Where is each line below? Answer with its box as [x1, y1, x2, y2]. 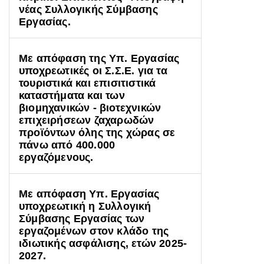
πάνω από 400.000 [19, 139, 115, 151]
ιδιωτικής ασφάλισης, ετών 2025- [19, 237, 187, 249]
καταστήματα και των [19, 90, 125, 101]
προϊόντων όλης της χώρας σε [19, 127, 176, 138]
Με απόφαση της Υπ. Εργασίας [19, 52, 180, 64]
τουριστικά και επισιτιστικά [19, 77, 156, 89]
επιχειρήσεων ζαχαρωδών [19, 114, 154, 126]
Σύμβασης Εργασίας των [19, 213, 145, 225]
